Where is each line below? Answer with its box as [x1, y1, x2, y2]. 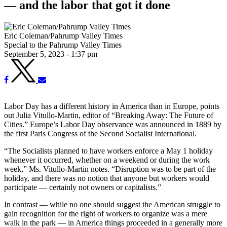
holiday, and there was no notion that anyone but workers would [4, 173, 209, 182]
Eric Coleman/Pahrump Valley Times [4, 31, 123, 40]
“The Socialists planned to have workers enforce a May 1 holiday [4, 146, 213, 155]
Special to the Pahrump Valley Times [4, 40, 122, 49]
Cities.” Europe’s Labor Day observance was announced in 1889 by [4, 120, 221, 129]
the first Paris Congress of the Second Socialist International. [4, 129, 197, 138]
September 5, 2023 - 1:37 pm [4, 49, 97, 58]
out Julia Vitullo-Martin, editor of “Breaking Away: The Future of [4, 110, 213, 120]
